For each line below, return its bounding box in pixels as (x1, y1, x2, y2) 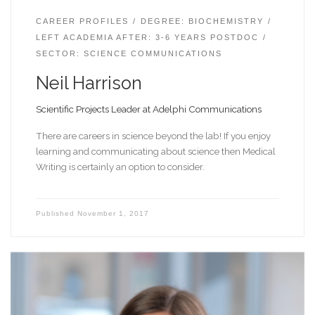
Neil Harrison (35, 72, 142, 94)
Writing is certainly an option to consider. (35, 161, 209, 173)
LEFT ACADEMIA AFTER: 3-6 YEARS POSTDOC (35, 32, 259, 41)
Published (35, 210, 77, 218)
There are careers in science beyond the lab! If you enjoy (35, 130, 271, 142)
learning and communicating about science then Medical (35, 146, 276, 157)
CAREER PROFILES (35, 16, 129, 25)
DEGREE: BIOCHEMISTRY (140, 16, 264, 25)
